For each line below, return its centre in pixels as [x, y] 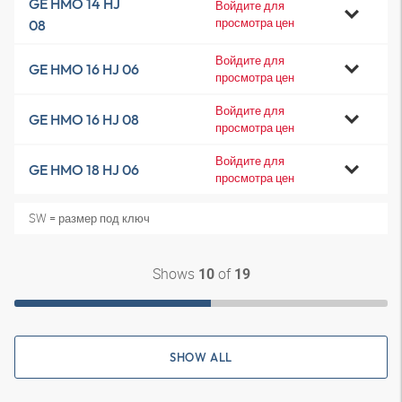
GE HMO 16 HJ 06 [84, 69]
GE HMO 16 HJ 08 [84, 119]
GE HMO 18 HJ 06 [84, 170]
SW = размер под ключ [89, 218]
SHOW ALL [201, 357]
